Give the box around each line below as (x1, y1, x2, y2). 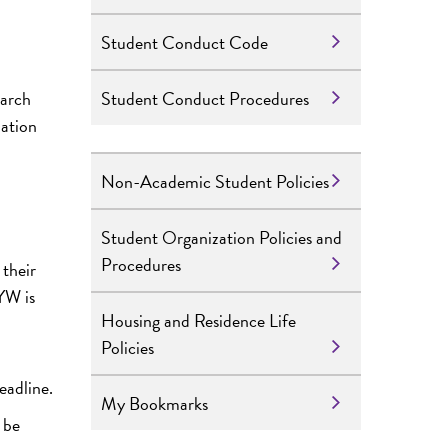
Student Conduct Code (101, 28, 268, 56)
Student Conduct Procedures (101, 84, 309, 112)
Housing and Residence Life (101, 306, 296, 334)
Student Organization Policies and (101, 223, 342, 251)
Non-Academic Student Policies (101, 167, 329, 195)
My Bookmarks (101, 389, 208, 417)
